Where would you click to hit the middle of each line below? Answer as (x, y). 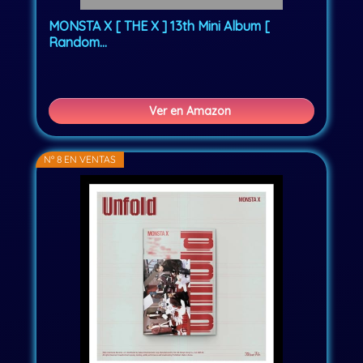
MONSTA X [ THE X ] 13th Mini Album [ (160, 26)
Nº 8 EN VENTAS (80, 160)
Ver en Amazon (190, 111)
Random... (78, 43)
